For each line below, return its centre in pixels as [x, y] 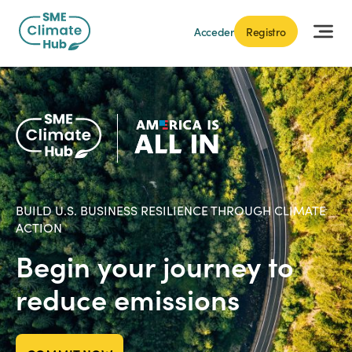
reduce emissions [128, 299]
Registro [266, 31]
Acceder [214, 31]
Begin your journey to [155, 266]
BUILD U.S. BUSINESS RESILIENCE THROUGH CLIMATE [171, 211]
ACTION [39, 228]
